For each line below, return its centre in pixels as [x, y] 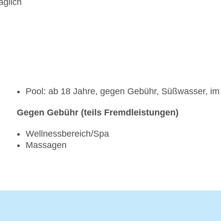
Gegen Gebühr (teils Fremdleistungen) [98, 113]
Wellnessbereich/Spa [67, 134]
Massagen [46, 145]
